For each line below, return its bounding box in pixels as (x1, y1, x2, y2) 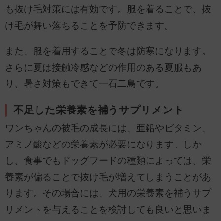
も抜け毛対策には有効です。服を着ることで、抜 (5, 4, 211, 15)
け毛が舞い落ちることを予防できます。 (5, 20, 174, 31)
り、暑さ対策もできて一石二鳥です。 (5, 78, 164, 89)
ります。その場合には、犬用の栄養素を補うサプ (5, 187, 211, 198)
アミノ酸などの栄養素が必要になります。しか (5, 139, 202, 149)
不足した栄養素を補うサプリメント (13, 104, 184, 116)
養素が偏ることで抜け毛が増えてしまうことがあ (5, 171, 211, 182)
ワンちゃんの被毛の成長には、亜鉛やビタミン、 (5, 122, 211, 133)
